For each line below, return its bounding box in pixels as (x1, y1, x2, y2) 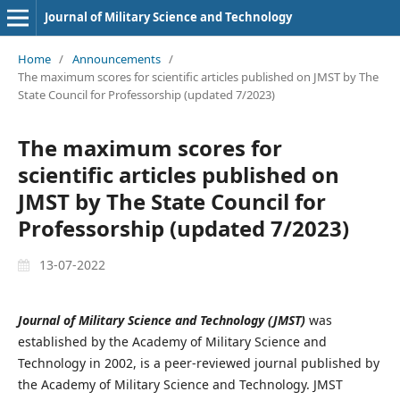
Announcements (71, 50, 161, 67)
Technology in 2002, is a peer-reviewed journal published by (17, 354, 379, 371)
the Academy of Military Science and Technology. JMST (17, 375, 343, 393)
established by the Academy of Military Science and (17, 332, 327, 350)
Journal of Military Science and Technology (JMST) (17, 311, 305, 329)
